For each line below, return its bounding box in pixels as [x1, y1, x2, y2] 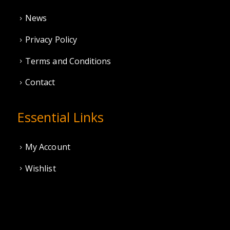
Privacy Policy [25, 33, 78, 45]
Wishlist [25, 162, 56, 174]
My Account [25, 141, 70, 152]
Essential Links [17, 108, 104, 126]
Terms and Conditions [25, 55, 111, 67]
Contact [25, 76, 55, 88]
